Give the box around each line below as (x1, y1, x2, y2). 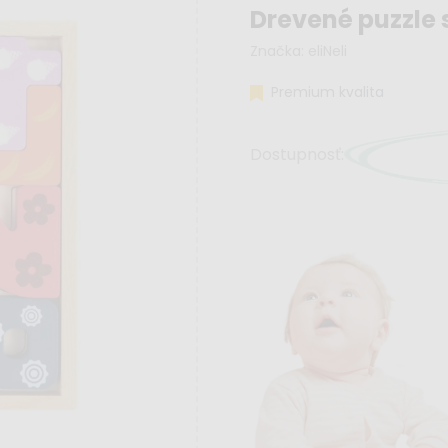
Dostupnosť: (250, 143, 345, 167)
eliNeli (308, 41, 348, 62)
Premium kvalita (267, 82, 385, 103)
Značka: (250, 41, 309, 62)
